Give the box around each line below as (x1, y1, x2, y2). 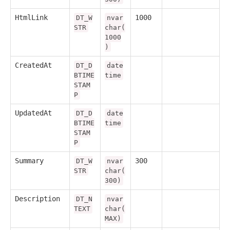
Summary (15, 157, 44, 165)
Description (15, 195, 60, 203)
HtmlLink (15, 13, 48, 22)
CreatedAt (15, 61, 52, 70)
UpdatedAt (15, 109, 52, 118)
